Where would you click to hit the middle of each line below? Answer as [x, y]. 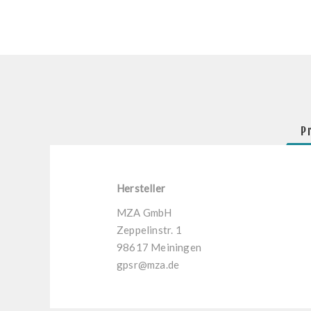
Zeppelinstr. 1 [149, 230]
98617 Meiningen [159, 247]
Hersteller [141, 188]
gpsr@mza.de [148, 264]
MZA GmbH [144, 212]
